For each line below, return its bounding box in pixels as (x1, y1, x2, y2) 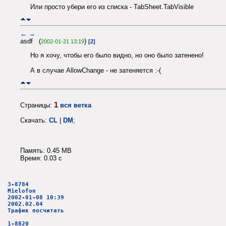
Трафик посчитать (8, 207, 64, 214)
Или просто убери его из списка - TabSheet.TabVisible (30, 3, 194, 11)
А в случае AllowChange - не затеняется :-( (30, 67, 161, 75)
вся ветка (60, 101, 91, 109)
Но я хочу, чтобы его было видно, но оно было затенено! (30, 51, 204, 60)
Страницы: (20, 101, 54, 109)
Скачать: (20, 116, 49, 124)
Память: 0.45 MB (20, 146, 72, 154)
